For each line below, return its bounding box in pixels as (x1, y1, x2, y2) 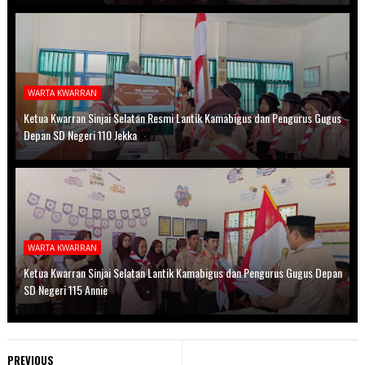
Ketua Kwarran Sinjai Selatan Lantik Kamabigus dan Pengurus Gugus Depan (23, 264, 342, 282)
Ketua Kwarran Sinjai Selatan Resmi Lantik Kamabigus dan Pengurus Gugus (23, 109, 341, 127)
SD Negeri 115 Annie (23, 281, 108, 299)
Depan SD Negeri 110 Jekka (23, 126, 137, 144)
